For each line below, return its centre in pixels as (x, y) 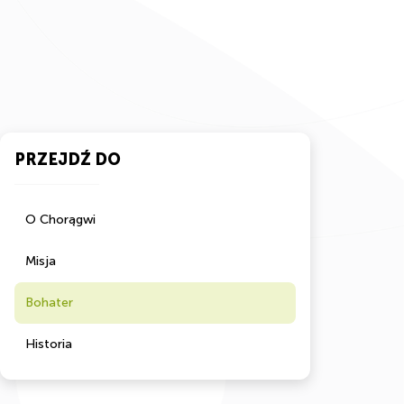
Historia (49, 344)
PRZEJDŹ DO (68, 160)
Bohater (49, 303)
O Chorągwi (60, 220)
